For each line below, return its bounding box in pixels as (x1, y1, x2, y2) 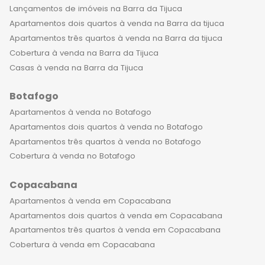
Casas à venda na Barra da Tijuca (9, 62, 143, 73)
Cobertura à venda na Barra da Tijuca (9, 47, 159, 59)
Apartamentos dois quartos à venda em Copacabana (9, 209, 222, 221)
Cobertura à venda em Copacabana (9, 239, 155, 251)
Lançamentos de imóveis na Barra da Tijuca (9, 3, 182, 15)
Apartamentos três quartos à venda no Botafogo (9, 135, 201, 147)
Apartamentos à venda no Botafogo (9, 106, 151, 118)
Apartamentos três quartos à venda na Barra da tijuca (9, 33, 222, 44)
